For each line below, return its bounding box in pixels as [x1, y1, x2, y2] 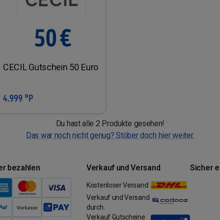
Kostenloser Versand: [86, 181, 149, 189]
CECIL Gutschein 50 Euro [3, 62, 99, 72]
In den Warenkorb [28, 94, 86, 102]
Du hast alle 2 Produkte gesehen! [55, 119, 165, 128]
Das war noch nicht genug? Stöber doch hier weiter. [26, 131, 194, 140]
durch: [86, 203, 105, 211]
